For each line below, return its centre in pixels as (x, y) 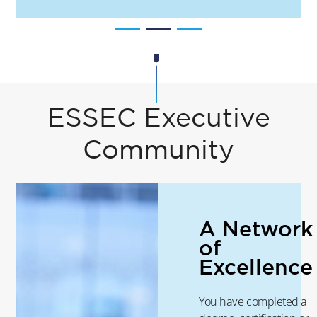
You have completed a (253, 302)
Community (158, 151)
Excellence (256, 267)
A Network (256, 229)
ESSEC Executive (158, 119)
